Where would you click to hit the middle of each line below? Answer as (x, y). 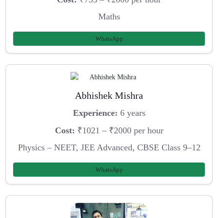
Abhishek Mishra (109, 96)
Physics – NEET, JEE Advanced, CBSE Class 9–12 (109, 148)
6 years (131, 113)
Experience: (95, 113)
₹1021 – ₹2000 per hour (119, 130)
